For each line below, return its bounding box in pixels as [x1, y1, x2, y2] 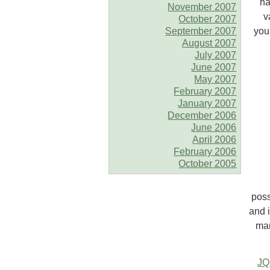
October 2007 [178, 13, 237, 24]
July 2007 [195, 49, 237, 60]
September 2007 [165, 25, 237, 36]
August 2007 [182, 37, 237, 48]
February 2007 [174, 86, 237, 96]
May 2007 [194, 74, 237, 84]
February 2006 [174, 146, 237, 157]
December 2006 [168, 110, 237, 121]
